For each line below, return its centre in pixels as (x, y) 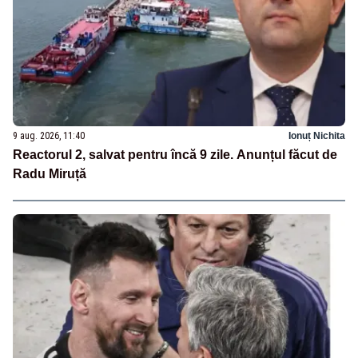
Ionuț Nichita (317, 136)
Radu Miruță (50, 174)
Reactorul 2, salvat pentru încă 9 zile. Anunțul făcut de (175, 155)
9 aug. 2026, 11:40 (49, 136)
